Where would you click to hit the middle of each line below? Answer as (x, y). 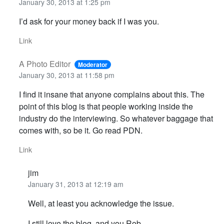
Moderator (93, 65)
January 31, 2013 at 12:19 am (75, 184)
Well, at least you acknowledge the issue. (101, 203)
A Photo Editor (44, 64)
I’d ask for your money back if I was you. (89, 21)
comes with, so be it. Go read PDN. (80, 130)
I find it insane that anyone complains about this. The (111, 94)
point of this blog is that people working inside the (106, 106)
